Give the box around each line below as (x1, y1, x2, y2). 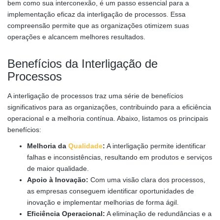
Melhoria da (27, 141, 68, 150)
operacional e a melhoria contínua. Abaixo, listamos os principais (7, 114, 208, 122)
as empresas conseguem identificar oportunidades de (27, 187, 194, 195)
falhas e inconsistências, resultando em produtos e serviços (27, 153, 212, 161)
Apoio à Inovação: (27, 175, 88, 184)
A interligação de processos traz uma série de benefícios (7, 91, 183, 100)
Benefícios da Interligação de (7, 56, 158, 70)
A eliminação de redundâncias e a (105, 209, 212, 218)
